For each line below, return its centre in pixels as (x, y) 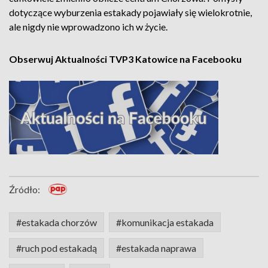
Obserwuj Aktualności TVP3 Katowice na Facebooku (125, 59)
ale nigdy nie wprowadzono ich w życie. (88, 27)
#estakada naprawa (156, 248)
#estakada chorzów (57, 223)
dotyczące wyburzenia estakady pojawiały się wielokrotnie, (130, 12)
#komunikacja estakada (165, 223)
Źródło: (25, 190)
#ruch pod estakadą (57, 248)
